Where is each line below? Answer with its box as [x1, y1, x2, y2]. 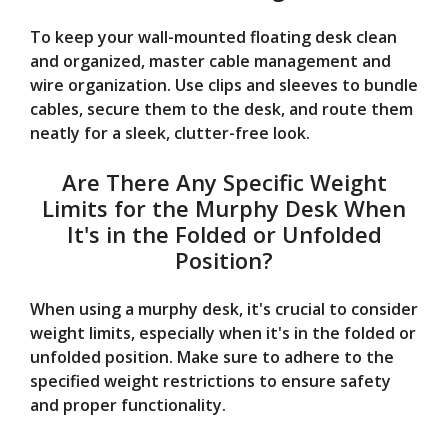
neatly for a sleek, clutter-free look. [30, 121, 310, 144]
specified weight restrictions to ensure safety [30, 369, 391, 392]
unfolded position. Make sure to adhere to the [30, 345, 394, 368]
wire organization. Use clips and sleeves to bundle [30, 73, 418, 96]
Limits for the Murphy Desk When [42, 192, 406, 223]
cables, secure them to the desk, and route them [30, 97, 413, 120]
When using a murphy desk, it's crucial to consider [30, 297, 418, 320]
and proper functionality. [30, 393, 226, 416]
